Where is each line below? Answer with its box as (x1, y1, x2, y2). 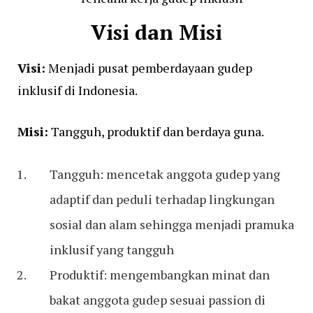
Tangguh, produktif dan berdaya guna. (48, 123, 264, 140)
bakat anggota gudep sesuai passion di (50, 291, 265, 308)
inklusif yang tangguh (50, 241, 174, 258)
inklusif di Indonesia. (17, 82, 138, 99)
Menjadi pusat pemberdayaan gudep (45, 59, 252, 76)
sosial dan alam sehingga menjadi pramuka (50, 216, 294, 233)
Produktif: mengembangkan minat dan (50, 266, 270, 283)
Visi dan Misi (91, 18, 222, 46)
